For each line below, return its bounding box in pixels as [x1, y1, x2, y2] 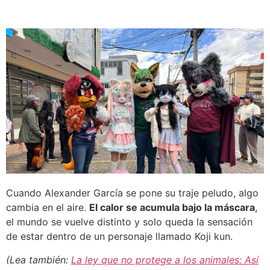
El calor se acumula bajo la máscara [89, 201, 255, 214]
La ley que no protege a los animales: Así [71, 253, 259, 266]
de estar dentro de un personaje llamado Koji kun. [6, 230, 233, 243]
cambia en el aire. [6, 201, 89, 214]
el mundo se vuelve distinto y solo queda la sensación [6, 216, 253, 228]
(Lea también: [6, 253, 71, 266]
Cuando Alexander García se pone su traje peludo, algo [6, 187, 259, 199]
